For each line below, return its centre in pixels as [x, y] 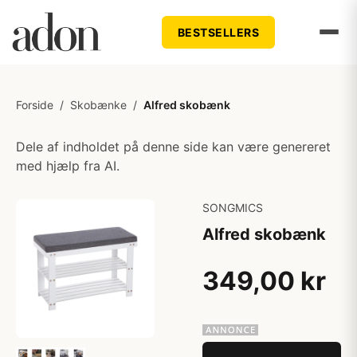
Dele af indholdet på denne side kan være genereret [173, 147]
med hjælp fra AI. [68, 166]
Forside [35, 105]
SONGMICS [233, 208]
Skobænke [98, 105]
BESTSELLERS [218, 32]
